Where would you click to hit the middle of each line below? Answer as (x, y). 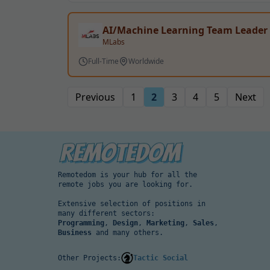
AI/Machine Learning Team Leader (185, 30)
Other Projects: (89, 258)
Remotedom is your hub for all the (127, 175)
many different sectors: (106, 213)
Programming (81, 223)
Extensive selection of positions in (132, 204)
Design (125, 223)
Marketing (165, 223)
